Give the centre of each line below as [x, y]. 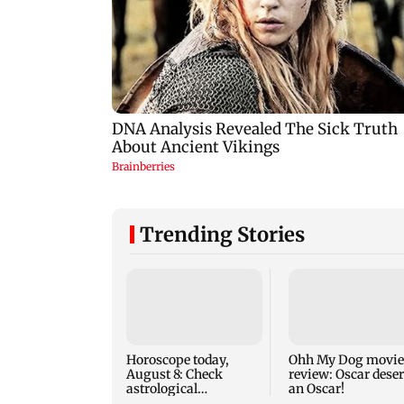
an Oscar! [316, 389]
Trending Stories [222, 235]
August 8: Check [174, 375]
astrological [162, 389]
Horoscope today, [178, 360]
